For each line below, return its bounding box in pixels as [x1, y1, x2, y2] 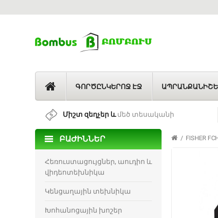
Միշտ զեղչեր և [63, 110, 116, 118]
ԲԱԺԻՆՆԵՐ [59, 134, 105, 144]
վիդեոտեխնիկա [45, 168, 105, 176]
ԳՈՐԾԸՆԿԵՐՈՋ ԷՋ [75, 83, 142, 91]
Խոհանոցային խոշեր [45, 206, 122, 214]
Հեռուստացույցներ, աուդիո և [45, 157, 152, 165]
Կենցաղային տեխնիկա [45, 187, 131, 195]
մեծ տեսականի [116, 110, 174, 118]
